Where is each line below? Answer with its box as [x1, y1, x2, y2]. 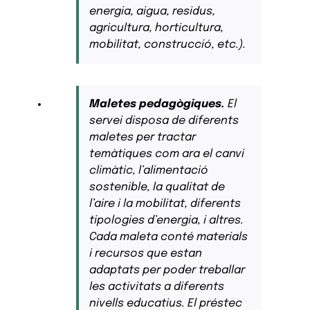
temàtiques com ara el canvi [89, 148, 244, 161]
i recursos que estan [89, 248, 202, 260]
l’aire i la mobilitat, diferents [89, 198, 241, 210]
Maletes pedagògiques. [89, 98, 228, 111]
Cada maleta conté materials [89, 231, 248, 244]
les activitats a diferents [89, 281, 224, 293]
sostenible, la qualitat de [89, 181, 225, 194]
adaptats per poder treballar [89, 264, 245, 277]
